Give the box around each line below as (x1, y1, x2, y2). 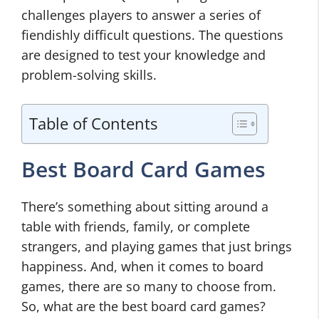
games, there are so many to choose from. (21, 278, 276, 296)
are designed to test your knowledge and (21, 46, 266, 64)
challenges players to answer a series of (21, 6, 261, 24)
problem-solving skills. (21, 66, 157, 84)
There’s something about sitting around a (21, 198, 268, 216)
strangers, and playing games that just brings (21, 238, 292, 256)
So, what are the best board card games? (21, 298, 266, 315)
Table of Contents (29, 113, 157, 134)
